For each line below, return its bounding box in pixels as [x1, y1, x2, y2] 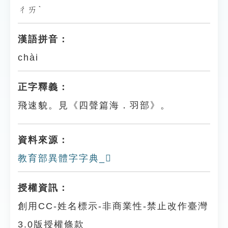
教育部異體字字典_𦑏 [18, 153, 112, 163]
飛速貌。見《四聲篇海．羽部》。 [18, 100, 170, 110]
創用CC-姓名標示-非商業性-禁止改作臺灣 [18, 201, 208, 211]
